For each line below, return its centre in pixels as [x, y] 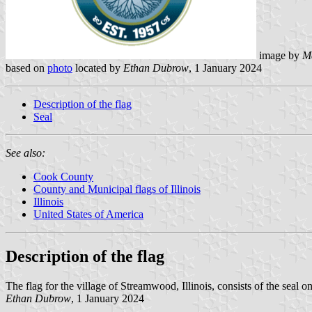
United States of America [88, 214]
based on [26, 68]
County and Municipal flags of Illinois [117, 189]
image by [279, 55]
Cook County [63, 176]
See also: [25, 153]
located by [98, 68]
